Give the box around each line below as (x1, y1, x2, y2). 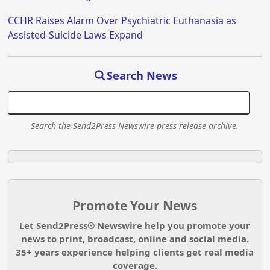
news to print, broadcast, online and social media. (20, 233, 249, 245)
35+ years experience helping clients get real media (16, 246, 254, 259)
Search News (107, 67, 178, 83)
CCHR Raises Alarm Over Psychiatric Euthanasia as (8, 13, 237, 27)
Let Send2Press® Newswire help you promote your (19, 219, 251, 232)
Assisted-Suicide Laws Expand (8, 28, 143, 42)
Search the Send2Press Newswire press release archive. (31, 119, 239, 131)
